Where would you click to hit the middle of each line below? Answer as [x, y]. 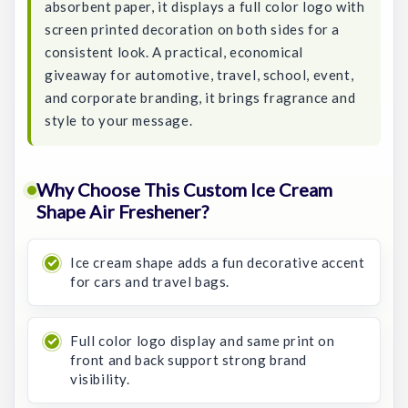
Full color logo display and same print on [203, 341]
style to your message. [119, 120]
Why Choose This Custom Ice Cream [184, 189]
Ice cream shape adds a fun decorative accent [218, 262]
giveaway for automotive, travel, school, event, [199, 75]
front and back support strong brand [189, 360]
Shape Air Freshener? [122, 211]
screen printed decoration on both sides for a [193, 29]
